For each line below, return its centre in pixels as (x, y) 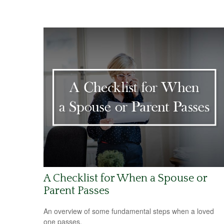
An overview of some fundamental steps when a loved (129, 211)
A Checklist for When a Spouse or (125, 178)
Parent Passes (76, 190)
